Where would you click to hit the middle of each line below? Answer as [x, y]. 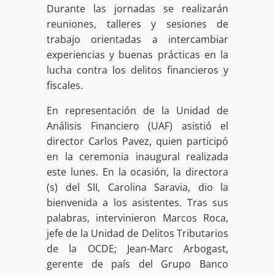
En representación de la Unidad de [137, 111]
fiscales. [65, 86]
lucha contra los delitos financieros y [137, 70]
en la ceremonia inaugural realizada [137, 157]
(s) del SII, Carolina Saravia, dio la [137, 188]
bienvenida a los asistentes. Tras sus [137, 203]
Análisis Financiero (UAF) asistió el [137, 126]
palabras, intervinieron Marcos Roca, [137, 218]
